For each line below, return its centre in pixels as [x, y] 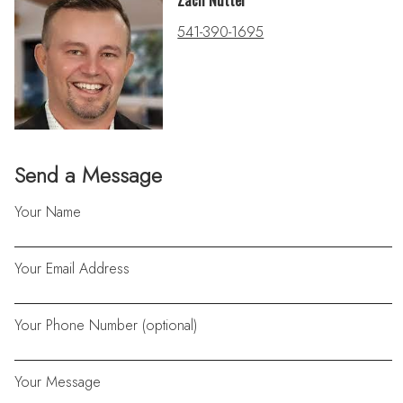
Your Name [48, 211]
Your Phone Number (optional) [106, 325]
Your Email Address [72, 268]
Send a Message [89, 175]
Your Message [58, 382]
